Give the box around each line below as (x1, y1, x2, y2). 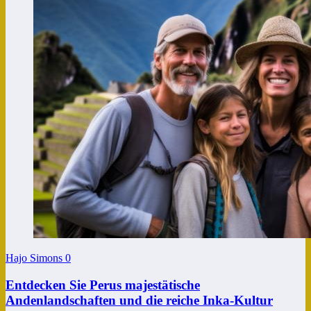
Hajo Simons (6, 251, 65, 264)
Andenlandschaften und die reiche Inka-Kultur (6, 292, 273, 308)
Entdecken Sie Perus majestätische (6, 277, 200, 292)
